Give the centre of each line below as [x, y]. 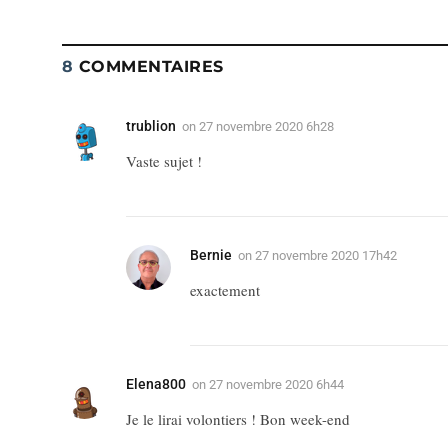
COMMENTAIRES [148, 66]
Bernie [211, 254]
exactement [225, 289]
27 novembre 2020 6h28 [266, 126]
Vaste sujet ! [164, 160]
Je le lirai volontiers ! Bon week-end [238, 418]
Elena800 [156, 383]
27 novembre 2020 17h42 [326, 255]
